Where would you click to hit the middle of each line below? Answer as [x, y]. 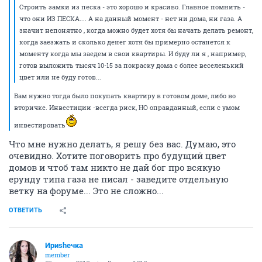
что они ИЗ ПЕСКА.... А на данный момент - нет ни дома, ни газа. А [131, 18]
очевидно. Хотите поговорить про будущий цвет [118, 156]
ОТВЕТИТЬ [25, 210]
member [58, 255]
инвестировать [40, 125]
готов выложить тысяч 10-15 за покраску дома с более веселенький [132, 65]
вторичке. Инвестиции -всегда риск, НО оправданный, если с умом [127, 107]
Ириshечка [64, 245]
